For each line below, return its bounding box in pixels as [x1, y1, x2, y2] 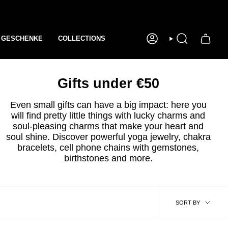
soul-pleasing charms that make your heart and [13, 121, 204, 131]
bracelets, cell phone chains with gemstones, [17, 142, 199, 153]
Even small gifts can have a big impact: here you [10, 100, 207, 110]
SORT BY [176, 199, 200, 206]
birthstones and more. [64, 153, 153, 163]
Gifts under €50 [57, 76, 159, 91]
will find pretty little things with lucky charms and [11, 110, 206, 121]
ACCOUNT [146, 38, 177, 45]
